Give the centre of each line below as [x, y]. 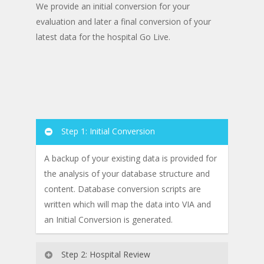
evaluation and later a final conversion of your [123, 22]
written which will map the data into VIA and [127, 204]
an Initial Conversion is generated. [108, 220]
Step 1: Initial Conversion [108, 131]
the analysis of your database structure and [127, 174]
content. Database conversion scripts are [122, 189]
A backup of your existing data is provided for [130, 158]
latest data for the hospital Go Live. [103, 37]
